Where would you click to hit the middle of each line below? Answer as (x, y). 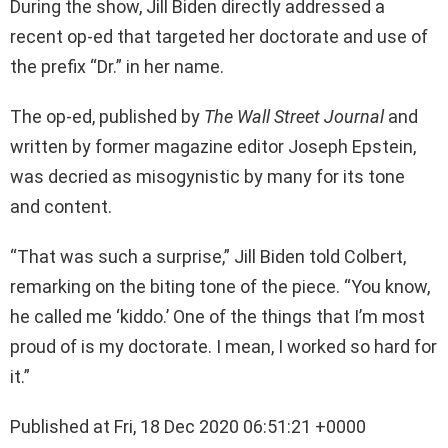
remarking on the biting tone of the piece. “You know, (220, 287)
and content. (61, 207)
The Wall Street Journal (294, 117)
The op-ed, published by (107, 117)
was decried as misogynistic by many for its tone (207, 177)
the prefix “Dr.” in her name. (117, 67)
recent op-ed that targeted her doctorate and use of (219, 37)
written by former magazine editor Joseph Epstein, (213, 147)
